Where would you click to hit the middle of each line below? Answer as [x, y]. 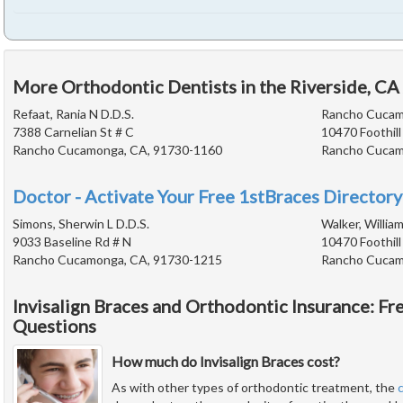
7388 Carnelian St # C [73, 132]
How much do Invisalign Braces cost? [226, 362]
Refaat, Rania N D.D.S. [73, 114]
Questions [54, 326]
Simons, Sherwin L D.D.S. [81, 224]
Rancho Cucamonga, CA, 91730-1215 [117, 260]
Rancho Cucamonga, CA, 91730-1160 [117, 150]
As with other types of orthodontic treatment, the [255, 388]
